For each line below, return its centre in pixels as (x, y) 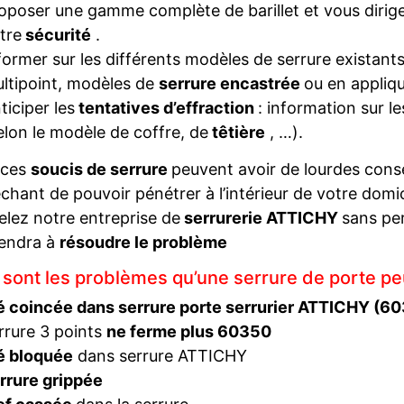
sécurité (56, 35)
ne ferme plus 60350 (188, 331)
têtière (236, 132)
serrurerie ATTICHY (261, 218)
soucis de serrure (101, 169)
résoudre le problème (143, 242)
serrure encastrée (231, 83)
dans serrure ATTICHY (160, 356)
